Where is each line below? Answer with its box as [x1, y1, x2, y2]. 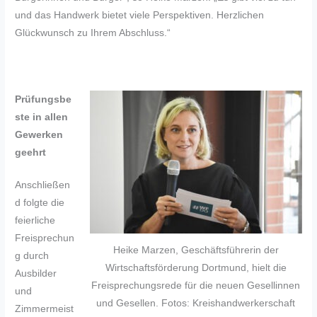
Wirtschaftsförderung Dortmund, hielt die [105, 262, 287, 273]
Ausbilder [15, 268, 57, 279]
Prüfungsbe [15, 93, 72, 105]
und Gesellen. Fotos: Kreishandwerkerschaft [96, 297, 296, 309]
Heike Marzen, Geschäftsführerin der [113, 244, 279, 255]
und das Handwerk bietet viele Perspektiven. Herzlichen [15, 9, 265, 21]
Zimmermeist [15, 304, 74, 315]
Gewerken [15, 129, 64, 140]
